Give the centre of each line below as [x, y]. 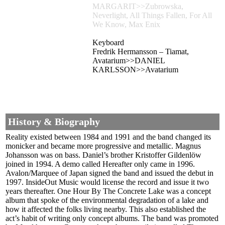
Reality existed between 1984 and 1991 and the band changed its [108, 137]
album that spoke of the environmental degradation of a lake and [107, 200]
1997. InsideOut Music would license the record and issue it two [107, 182]
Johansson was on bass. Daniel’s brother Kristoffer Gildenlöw [103, 155]
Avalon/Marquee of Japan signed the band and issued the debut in [109, 173]
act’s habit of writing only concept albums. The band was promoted [112, 218]
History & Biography [54, 122]
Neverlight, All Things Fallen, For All [152, 16]
